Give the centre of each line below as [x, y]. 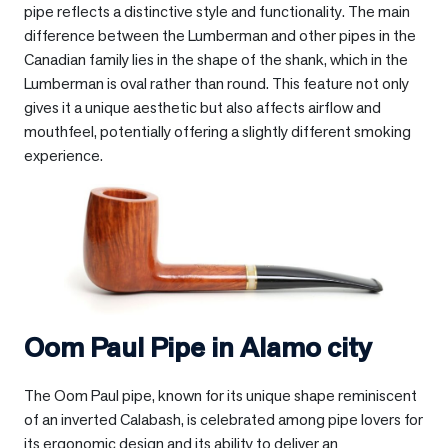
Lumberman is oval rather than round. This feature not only [216, 83]
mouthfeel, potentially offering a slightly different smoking [217, 131]
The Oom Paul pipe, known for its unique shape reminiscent [220, 396]
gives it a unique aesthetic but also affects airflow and [202, 107]
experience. [63, 155]
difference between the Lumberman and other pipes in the [220, 35]
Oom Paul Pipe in [132, 347]
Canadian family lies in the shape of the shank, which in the [216, 59]
